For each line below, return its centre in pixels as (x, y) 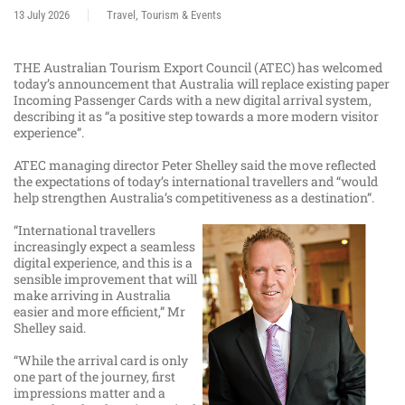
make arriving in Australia (92, 296)
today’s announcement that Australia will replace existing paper (202, 84)
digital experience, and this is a (103, 263)
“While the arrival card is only (101, 361)
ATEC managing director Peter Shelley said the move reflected (195, 165)
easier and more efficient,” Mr (99, 312)
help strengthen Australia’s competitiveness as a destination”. (197, 198)
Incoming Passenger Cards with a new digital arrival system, (193, 100)
